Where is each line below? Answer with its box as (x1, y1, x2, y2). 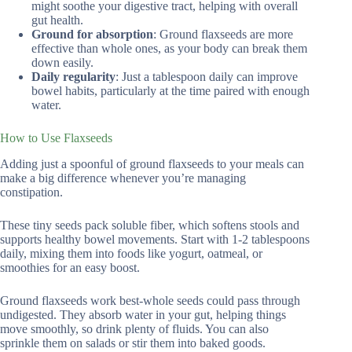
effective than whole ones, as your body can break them (31, 42, 307, 56)
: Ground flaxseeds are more (153, 27, 293, 42)
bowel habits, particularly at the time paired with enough (31, 84, 310, 98)
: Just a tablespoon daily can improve (115, 70, 298, 84)
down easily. (31, 56, 93, 70)
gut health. (31, 13, 83, 27)
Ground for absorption (31, 27, 153, 42)
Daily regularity (31, 70, 115, 84)
